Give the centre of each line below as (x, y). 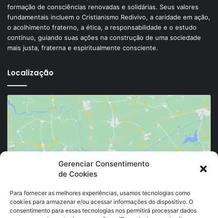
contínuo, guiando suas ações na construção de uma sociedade (104, 38)
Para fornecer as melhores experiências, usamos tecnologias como (100, 193)
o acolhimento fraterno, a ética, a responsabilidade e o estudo (102, 27)
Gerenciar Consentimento (104, 164)
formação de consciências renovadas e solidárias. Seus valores (103, 7)
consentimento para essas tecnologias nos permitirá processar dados (103, 210)
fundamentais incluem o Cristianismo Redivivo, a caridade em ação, (109, 17)
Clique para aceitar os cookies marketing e (109, 163)
